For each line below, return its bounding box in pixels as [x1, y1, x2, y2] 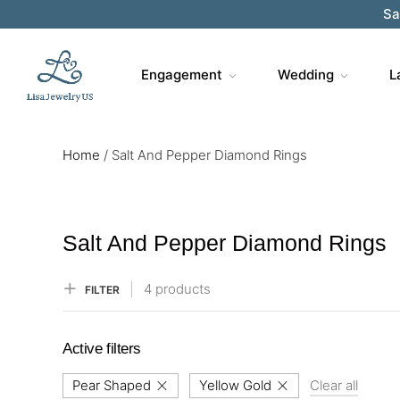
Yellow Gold [199, 377, 271, 394]
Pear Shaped [72, 377, 151, 394]
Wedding [277, 66, 334, 83]
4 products [144, 280, 211, 297]
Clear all [310, 377, 358, 394]
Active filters [62, 340, 142, 357]
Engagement [140, 66, 222, 83]
